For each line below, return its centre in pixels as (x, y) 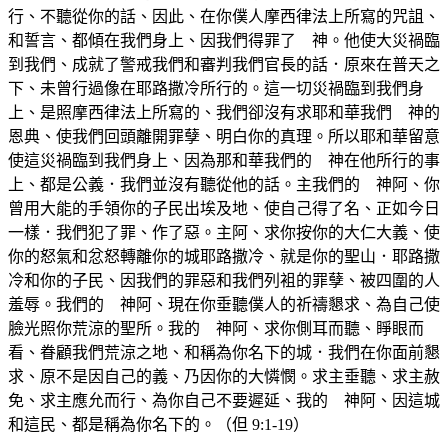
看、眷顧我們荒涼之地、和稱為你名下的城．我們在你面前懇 (224, 352)
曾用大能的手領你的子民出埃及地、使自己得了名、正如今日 (224, 208)
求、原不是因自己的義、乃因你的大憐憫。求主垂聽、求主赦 (224, 376)
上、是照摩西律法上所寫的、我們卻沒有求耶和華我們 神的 (224, 112)
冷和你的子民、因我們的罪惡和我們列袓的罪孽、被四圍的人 (224, 280)
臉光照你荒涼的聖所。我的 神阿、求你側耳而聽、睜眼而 (216, 328)
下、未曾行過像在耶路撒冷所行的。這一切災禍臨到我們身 (216, 88)
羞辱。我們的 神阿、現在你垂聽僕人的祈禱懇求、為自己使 (224, 304)
